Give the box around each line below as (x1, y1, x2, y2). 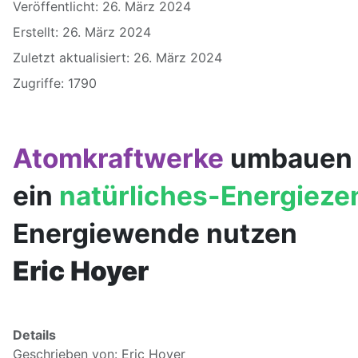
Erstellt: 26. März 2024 (13, 24, 151, 41)
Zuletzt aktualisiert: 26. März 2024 (13, 50, 222, 66)
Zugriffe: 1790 (13, 75, 97, 92)
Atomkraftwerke (13, 142, 224, 175)
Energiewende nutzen (13, 217, 304, 250)
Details (13, 327, 56, 344)
